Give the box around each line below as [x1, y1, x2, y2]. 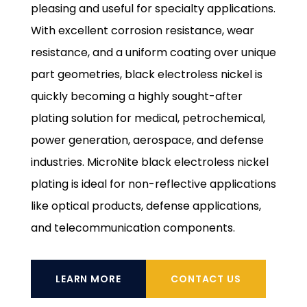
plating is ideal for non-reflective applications [30, 175, 276, 192]
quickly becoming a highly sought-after [30, 88, 243, 104]
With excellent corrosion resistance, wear [30, 22, 254, 38]
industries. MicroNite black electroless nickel [30, 153, 269, 170]
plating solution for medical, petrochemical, [30, 110, 265, 126]
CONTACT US [170, 271, 242, 286]
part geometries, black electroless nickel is [30, 66, 262, 82]
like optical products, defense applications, [30, 197, 261, 214]
